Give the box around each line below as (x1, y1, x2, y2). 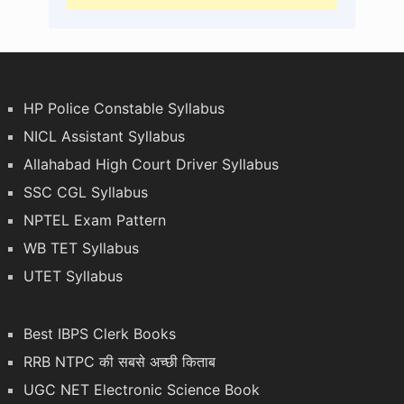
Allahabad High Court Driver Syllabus (23, 155, 279, 174)
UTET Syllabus (23, 267, 123, 286)
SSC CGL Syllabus (23, 183, 148, 202)
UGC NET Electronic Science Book (23, 381, 260, 399)
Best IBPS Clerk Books (23, 325, 176, 344)
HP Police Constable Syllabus (23, 99, 225, 118)
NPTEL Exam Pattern (23, 211, 166, 230)
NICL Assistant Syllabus (23, 127, 185, 146)
